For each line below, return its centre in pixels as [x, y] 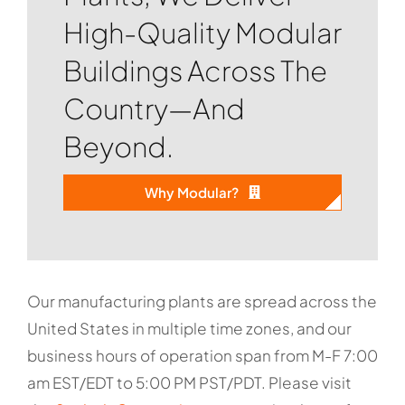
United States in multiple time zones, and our [189, 328]
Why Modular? [192, 192]
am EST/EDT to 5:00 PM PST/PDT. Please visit [189, 382]
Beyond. [118, 146]
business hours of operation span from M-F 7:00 [202, 355]
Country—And [154, 108]
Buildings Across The [195, 70]
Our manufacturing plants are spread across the [202, 301]
